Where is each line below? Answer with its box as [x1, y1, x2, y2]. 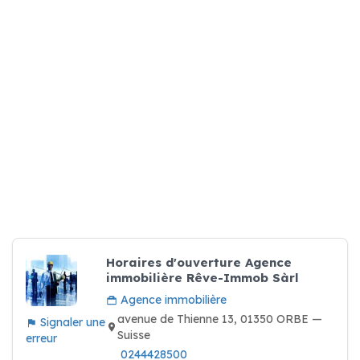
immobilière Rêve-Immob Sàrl [106, 270, 299, 285]
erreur [26, 331, 57, 346]
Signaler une [37, 315, 105, 329]
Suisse [117, 328, 150, 342]
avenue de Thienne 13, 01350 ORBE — [117, 312, 322, 326]
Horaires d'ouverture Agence [106, 255, 292, 270]
